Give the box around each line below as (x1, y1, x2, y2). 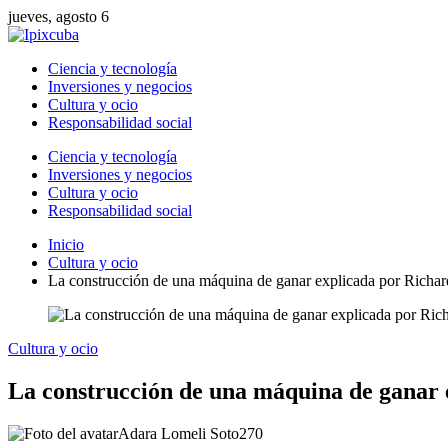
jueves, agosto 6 (8, 8, 109, 25)
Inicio (48, 236, 84, 253)
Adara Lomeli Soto (118, 424, 239, 442)
